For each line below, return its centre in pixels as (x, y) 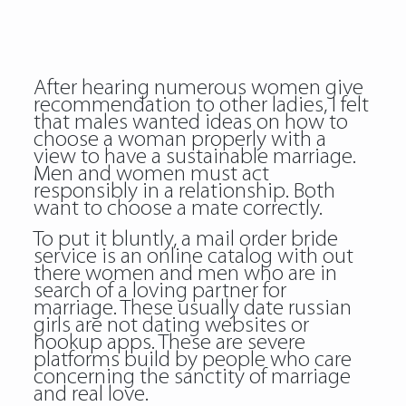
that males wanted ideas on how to (190, 123)
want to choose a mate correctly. (178, 209)
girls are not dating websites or (171, 326)
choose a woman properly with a (179, 140)
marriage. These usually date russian (192, 309)
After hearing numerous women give (198, 88)
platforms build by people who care (192, 360)
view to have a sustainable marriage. (194, 157)
